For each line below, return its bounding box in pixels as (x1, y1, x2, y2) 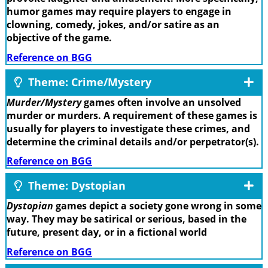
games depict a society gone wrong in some (53, 199, 261, 213)
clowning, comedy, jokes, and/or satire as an (7, 18, 220, 32)
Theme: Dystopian (25, 178, 126, 193)
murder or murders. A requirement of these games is (7, 108, 257, 122)
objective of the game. (7, 31, 112, 45)
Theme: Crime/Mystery (25, 74, 151, 89)
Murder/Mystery (7, 95, 81, 109)
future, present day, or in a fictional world (7, 226, 207, 239)
